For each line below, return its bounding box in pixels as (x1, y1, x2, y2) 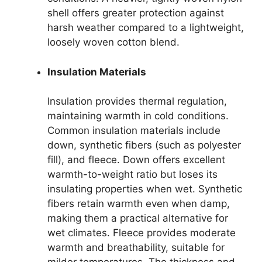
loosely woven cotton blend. (47, 36, 180, 48)
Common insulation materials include (47, 125, 220, 136)
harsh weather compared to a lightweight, (47, 22, 244, 33)
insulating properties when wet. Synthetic (47, 183, 242, 195)
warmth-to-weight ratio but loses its (47, 168, 218, 180)
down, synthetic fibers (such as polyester (47, 139, 241, 151)
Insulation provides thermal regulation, (47, 95, 227, 107)
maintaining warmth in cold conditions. (47, 110, 229, 122)
